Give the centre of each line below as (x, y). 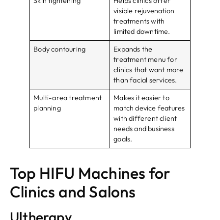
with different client (145, 119)
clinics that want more (149, 70)
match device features (149, 108)
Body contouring (60, 49)
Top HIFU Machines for (90, 173)
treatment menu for (145, 60)
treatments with (139, 21)
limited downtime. (142, 32)
